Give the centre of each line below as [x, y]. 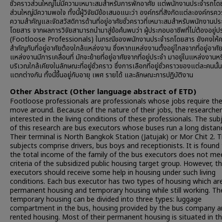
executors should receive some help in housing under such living [113, 173]
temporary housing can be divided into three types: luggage [106, 199]
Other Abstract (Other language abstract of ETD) [103, 92]
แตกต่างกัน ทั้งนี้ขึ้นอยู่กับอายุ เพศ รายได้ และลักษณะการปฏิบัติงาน [102, 75]
